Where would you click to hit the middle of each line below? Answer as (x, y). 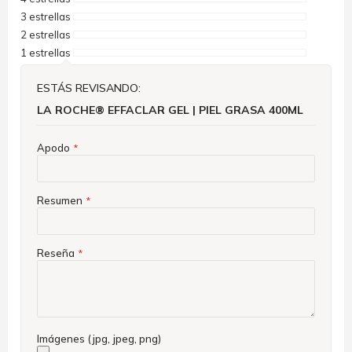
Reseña (56, 253)
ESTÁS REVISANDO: (89, 88)
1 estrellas (46, 52)
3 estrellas (46, 16)
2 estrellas (46, 34)
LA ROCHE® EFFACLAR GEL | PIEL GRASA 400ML (170, 110)
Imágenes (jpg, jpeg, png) (99, 338)
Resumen (60, 200)
